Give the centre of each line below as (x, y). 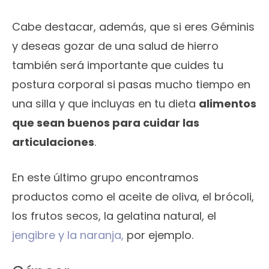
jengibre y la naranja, (69, 235)
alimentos (228, 104)
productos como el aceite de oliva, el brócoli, (133, 197)
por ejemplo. (160, 235)
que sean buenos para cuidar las (106, 123)
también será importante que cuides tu (118, 65)
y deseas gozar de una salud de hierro (115, 46)
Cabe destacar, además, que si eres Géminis (133, 27)
